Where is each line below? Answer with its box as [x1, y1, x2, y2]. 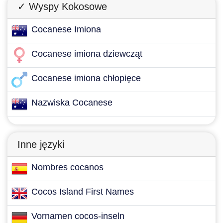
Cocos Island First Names [31, 187, 134, 197]
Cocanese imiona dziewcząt [31, 49, 142, 59]
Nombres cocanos [31, 162, 104, 172]
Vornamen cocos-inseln [31, 211, 124, 221]
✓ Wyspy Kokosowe [17, 1, 107, 12]
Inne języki [17, 139, 64, 150]
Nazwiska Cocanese [31, 98, 112, 108]
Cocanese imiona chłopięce [31, 73, 141, 83]
